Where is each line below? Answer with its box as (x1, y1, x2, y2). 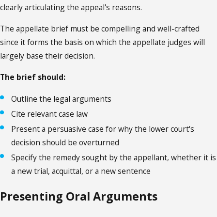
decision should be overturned (11, 137, 120, 148)
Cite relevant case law (11, 108, 88, 119)
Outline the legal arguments (11, 93, 112, 104)
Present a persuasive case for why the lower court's (11, 123, 195, 134)
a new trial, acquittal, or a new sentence (11, 165, 151, 176)
